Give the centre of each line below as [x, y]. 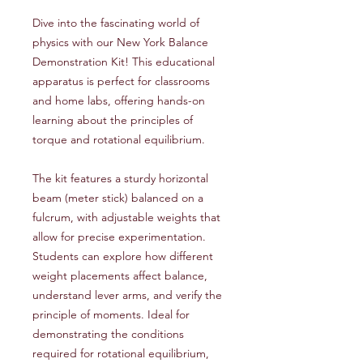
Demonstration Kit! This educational [124, 61]
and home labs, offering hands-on [119, 100]
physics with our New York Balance [120, 42]
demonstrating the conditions [108, 333]
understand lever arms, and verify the [127, 295]
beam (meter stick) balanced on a [118, 197]
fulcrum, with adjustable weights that [126, 217]
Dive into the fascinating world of [116, 22]
